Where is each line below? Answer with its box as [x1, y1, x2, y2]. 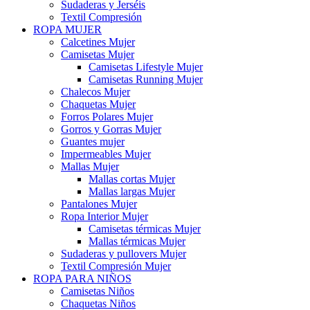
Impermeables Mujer [61, 148, 151, 160]
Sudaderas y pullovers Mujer [61, 248, 186, 259]
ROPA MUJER [33, 24, 102, 35]
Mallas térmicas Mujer [89, 235, 185, 247]
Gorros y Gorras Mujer [61, 123, 161, 135]
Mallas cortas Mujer [89, 173, 175, 185]
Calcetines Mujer [61, 36, 135, 48]
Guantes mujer [61, 136, 125, 147]
